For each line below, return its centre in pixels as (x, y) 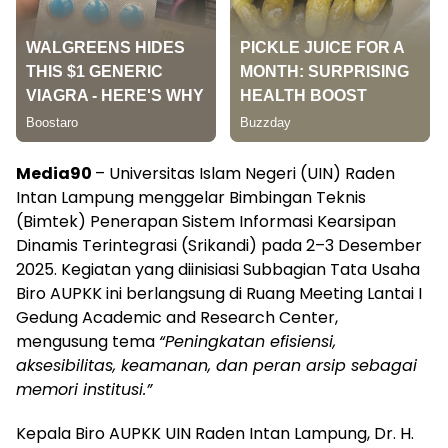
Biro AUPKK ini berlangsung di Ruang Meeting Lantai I (219, 294)
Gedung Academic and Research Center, (177, 318)
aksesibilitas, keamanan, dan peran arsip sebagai (216, 366)
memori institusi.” (84, 390)
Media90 (55, 174)
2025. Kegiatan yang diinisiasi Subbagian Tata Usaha (218, 270)
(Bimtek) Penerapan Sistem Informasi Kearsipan (206, 222)
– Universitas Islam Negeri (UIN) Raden (245, 174)
